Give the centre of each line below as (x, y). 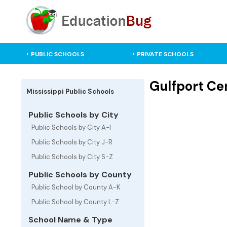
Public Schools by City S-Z (72, 157)
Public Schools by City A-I (71, 127)
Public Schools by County (79, 175)
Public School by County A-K (76, 187)
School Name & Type (69, 220)
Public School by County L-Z (75, 202)
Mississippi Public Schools (70, 91)
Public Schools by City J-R (72, 142)
